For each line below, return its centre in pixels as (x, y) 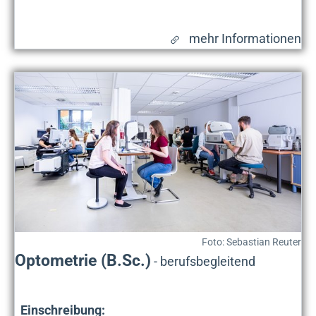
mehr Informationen (245, 39)
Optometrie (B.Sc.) (83, 260)
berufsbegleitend (208, 261)
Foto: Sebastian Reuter (251, 242)
